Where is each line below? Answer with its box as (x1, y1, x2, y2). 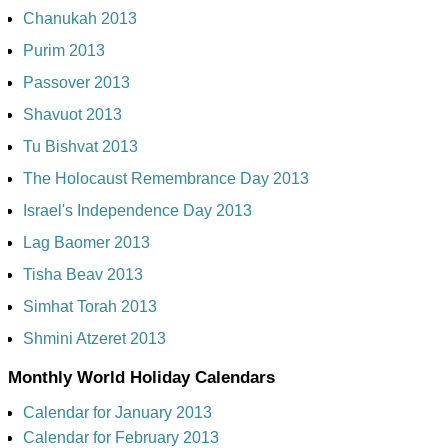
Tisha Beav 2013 (23, 265, 143, 283)
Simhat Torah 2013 (23, 297, 157, 315)
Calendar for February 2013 (23, 428, 219, 446)
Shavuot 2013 (23, 105, 122, 123)
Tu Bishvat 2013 (23, 137, 138, 155)
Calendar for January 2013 (23, 403, 212, 421)
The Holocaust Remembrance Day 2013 (23, 169, 309, 187)
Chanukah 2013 (23, 9, 137, 27)
